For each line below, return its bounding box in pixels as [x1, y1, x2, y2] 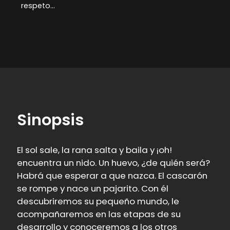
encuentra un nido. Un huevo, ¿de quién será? [17, 157, 210, 169]
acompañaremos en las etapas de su [17, 208, 181, 220]
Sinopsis [17, 109, 84, 131]
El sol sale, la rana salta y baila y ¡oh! [17, 144, 172, 156]
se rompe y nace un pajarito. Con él [17, 182, 169, 195]
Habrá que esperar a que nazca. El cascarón [17, 169, 208, 182]
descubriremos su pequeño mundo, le [17, 195, 180, 207]
